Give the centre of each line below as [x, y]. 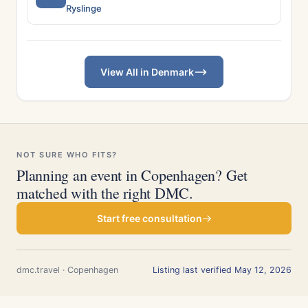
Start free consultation [149, 218]
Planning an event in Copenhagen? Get [132, 175]
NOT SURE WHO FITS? [67, 155]
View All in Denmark [147, 72]
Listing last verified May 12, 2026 [222, 270]
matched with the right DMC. [105, 193]
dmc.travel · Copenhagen [67, 270]
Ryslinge [84, 8]
